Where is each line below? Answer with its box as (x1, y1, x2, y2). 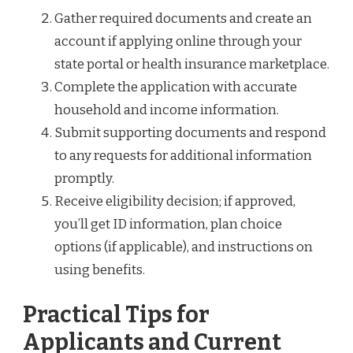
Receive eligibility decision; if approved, (54, 192, 295, 210)
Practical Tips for (23, 301, 210, 329)
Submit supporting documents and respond (54, 124, 326, 141)
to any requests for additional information (54, 147, 312, 164)
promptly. (54, 169, 114, 187)
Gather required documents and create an (54, 9, 312, 27)
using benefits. (54, 261, 145, 278)
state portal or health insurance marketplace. (54, 55, 329, 72)
